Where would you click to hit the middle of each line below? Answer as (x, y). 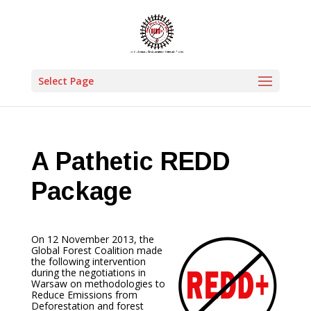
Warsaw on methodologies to (98, 284)
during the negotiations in (88, 272)
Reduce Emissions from (84, 295)
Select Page (66, 81)
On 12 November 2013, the (92, 239)
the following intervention (88, 261)
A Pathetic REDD (131, 161)
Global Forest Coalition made (96, 250)
